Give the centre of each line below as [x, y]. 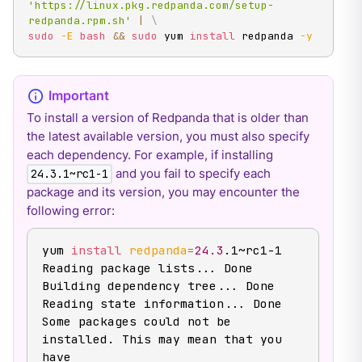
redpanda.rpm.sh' [80, 21]
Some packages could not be [136, 321]
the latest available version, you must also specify [168, 137]
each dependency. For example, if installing [149, 155]
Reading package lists [118, 267]
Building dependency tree [129, 285]
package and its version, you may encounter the [163, 192]
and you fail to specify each [191, 174]
